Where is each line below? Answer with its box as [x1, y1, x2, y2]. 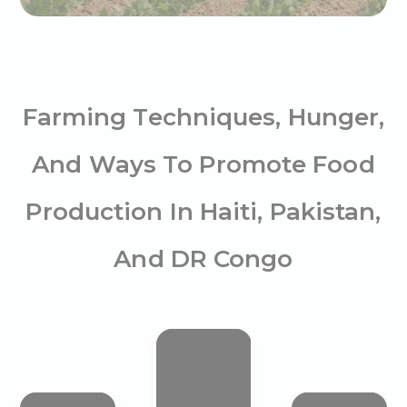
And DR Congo [114, 244, 293, 273]
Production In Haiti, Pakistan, [25, 197, 382, 226]
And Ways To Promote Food [32, 150, 375, 179]
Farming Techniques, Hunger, [22, 103, 385, 132]
